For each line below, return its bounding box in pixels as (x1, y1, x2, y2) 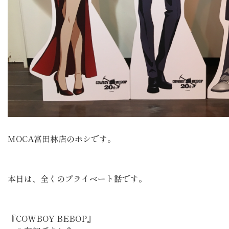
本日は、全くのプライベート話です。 (8, 172, 147, 185)
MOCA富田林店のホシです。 (8, 132, 116, 145)
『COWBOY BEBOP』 (8, 212, 95, 224)
